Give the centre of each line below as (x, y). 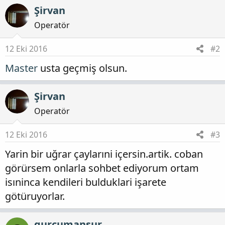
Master (21, 68)
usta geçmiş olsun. (82, 68)
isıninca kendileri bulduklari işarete (86, 182)
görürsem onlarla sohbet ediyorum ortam (102, 168)
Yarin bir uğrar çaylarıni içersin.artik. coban (104, 154)
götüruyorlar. (35, 196)
